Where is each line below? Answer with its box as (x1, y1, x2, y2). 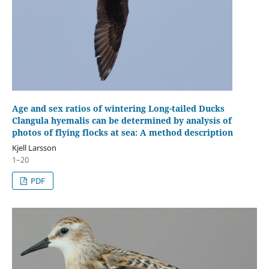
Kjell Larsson (11, 142, 56, 153)
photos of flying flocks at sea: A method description (11, 127, 233, 139)
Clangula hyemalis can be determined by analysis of (11, 115, 232, 127)
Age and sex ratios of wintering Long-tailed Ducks (11, 103, 225, 115)
